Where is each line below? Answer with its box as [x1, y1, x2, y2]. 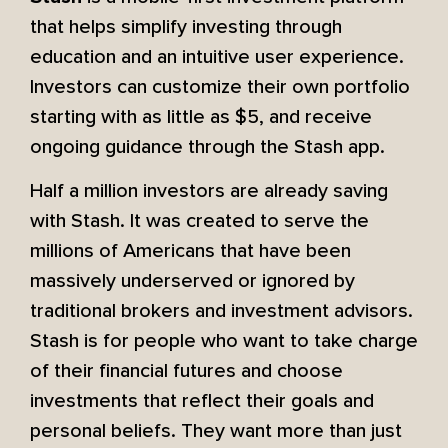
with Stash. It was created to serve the [30, 209, 369, 234]
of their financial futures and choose [30, 359, 343, 384]
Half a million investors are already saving [30, 179, 388, 204]
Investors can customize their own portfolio [30, 74, 410, 99]
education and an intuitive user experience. [30, 44, 404, 69]
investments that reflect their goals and [30, 389, 374, 414]
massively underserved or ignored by [30, 269, 355, 294]
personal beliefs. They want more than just [30, 419, 402, 444]
